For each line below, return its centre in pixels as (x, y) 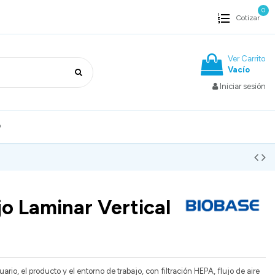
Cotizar (248, 17)
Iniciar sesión (243, 86)
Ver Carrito (246, 59)
